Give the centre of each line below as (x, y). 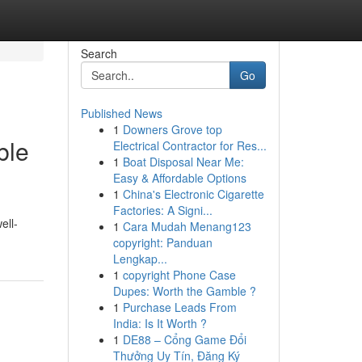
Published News (121, 113)
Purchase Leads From (179, 307)
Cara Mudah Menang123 (187, 226)
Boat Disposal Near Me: (183, 162)
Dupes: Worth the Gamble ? (184, 291)
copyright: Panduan (162, 242)
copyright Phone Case (179, 275)
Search (99, 53)
